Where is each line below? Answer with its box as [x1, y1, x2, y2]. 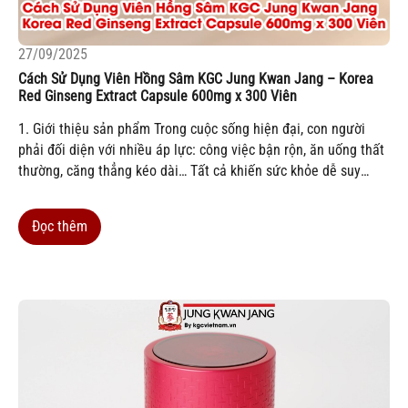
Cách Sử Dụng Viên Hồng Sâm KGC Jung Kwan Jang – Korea [18, 70, 373, 88]
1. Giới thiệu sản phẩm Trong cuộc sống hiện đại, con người [18, 120, 365, 138]
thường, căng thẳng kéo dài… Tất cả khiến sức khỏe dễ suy [18, 162, 361, 180]
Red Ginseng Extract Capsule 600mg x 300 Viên [18, 87, 297, 106]
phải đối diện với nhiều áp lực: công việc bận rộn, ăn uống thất [18, 141, 384, 159]
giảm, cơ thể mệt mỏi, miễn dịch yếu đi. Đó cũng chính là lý [18, 183, 363, 201]
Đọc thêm [32, 218, 87, 236]
